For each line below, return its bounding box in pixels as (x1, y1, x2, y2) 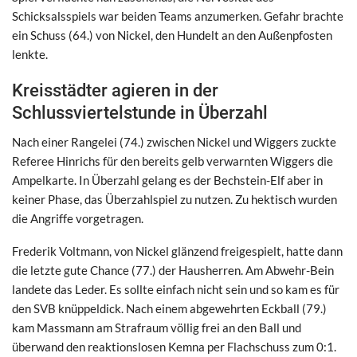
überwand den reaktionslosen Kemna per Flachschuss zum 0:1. (12, 339, 336, 354)
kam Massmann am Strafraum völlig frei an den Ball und (12, 320, 301, 335)
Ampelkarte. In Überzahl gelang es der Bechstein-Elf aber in (12, 172, 323, 187)
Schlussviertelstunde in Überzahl (12, 102, 268, 123)
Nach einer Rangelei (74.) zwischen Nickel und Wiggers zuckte (12, 134, 336, 149)
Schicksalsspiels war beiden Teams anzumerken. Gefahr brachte (12, 8, 343, 23)
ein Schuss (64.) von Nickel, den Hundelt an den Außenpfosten (12, 27, 332, 42)
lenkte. (12, 46, 48, 61)
